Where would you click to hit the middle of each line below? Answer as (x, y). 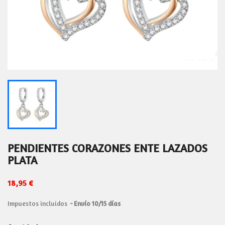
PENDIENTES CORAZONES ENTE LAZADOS (107, 148)
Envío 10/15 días (97, 203)
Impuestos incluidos (38, 203)
